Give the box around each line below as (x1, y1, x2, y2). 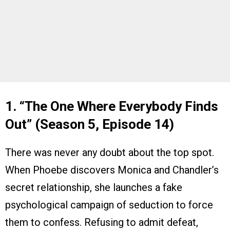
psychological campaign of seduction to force (5, 199, 213, 212)
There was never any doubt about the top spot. (5, 146, 214, 159)
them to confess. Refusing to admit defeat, (5, 216, 198, 229)
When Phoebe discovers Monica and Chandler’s (5, 164, 219, 177)
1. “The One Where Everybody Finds (5, 99, 218, 114)
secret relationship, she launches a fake (5, 181, 182, 194)
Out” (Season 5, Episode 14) (5, 117, 174, 132)
